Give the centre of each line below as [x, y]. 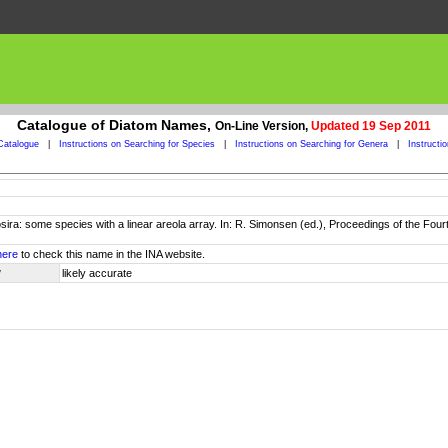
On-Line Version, [263, 126]
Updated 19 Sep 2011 [371, 126]
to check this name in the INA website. [111, 254]
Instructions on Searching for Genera [311, 144]
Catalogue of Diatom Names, [116, 125]
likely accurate [97, 273]
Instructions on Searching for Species [136, 144]
